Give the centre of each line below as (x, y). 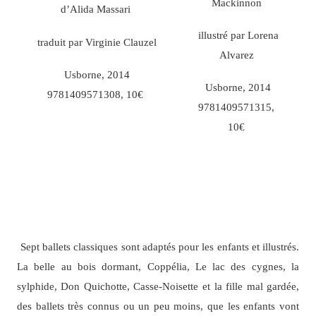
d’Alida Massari (95, 9)
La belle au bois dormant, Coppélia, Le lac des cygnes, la (158, 266)
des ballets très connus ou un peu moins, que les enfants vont (158, 305)
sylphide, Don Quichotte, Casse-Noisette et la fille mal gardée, (158, 286)
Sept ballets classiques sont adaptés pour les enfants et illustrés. (160, 246)
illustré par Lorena (238, 35)
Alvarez (236, 55)
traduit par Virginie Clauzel (97, 42)
